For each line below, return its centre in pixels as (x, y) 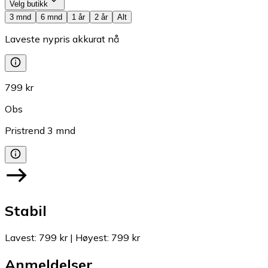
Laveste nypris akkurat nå (62, 39)
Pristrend (25, 131)
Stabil (26, 211)
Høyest (91, 237)
